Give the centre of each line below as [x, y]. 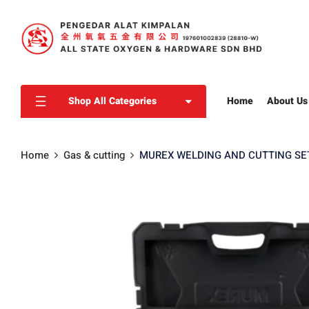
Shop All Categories [112, 101]
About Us [287, 101]
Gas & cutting [94, 156]
